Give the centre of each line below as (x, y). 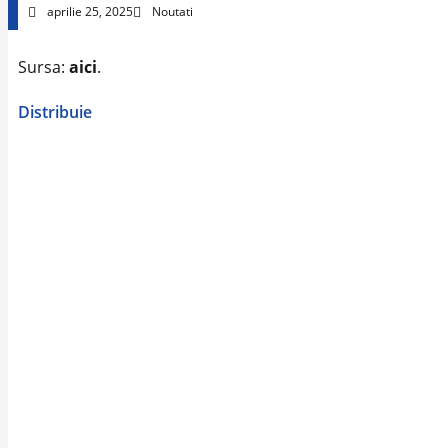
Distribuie (55, 112)
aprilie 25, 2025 (90, 11)
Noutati (172, 11)
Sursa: (43, 67)
